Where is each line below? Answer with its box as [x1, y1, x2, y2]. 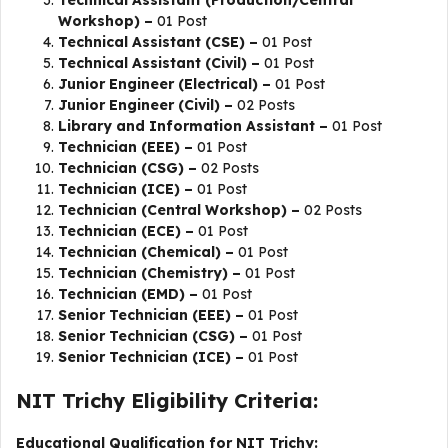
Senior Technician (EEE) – [58, 306, 244, 324]
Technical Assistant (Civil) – [58, 54, 260, 72]
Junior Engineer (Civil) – [58, 96, 233, 114]
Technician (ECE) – [58, 222, 194, 240]
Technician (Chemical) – [58, 243, 234, 261]
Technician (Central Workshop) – [58, 201, 300, 219]
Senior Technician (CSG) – [58, 327, 248, 345]
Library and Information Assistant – [58, 117, 328, 135]
